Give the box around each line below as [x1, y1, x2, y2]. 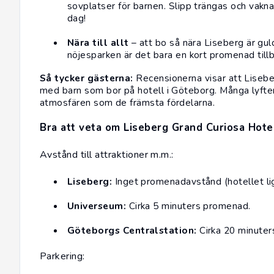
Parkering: [40, 250, 85, 264]
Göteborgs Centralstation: [67, 224, 197, 237]
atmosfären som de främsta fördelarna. [40, 96, 215, 109]
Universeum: [67, 199, 127, 213]
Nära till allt [67, 36, 129, 50]
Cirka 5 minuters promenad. [126, 199, 251, 213]
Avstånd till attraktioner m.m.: [40, 148, 174, 162]
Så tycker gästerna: [40, 72, 133, 85]
